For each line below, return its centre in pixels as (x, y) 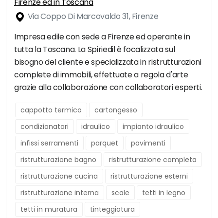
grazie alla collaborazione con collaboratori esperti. (108, 88)
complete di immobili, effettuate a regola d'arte (101, 75)
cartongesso (116, 110)
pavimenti (148, 143)
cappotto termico (51, 110)
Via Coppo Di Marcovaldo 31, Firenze (92, 17)
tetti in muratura (49, 209)
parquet (105, 143)
